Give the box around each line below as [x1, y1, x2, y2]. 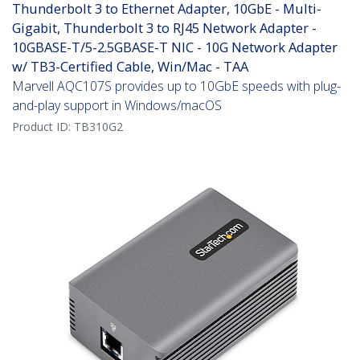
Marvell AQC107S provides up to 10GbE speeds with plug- [12, 77, 341, 96]
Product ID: [12, 119, 74, 135]
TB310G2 [74, 119, 123, 135]
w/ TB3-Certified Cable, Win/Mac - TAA [12, 57, 248, 76]
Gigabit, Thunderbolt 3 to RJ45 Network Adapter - [12, 18, 317, 38]
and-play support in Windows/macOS [12, 96, 222, 115]
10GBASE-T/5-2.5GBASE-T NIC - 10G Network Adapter [12, 38, 337, 57]
